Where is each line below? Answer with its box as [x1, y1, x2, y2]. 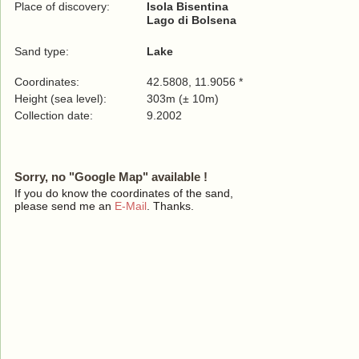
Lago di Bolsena [147, 14, 236, 26]
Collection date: [14, 109, 96, 122]
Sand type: [14, 45, 69, 58]
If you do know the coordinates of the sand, [14, 187, 233, 200]
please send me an [14, 200, 115, 212]
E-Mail [115, 200, 147, 212]
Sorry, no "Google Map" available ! [14, 170, 208, 184]
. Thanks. [147, 200, 194, 212]
